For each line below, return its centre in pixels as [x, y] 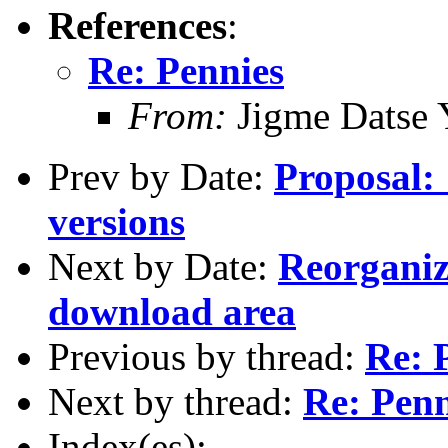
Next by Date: [163, 266]
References [137, 25]
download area [172, 311]
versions [116, 221]
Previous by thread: [206, 356]
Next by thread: [175, 401]
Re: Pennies [186, 70]
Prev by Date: [161, 176]
